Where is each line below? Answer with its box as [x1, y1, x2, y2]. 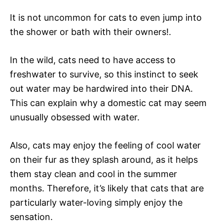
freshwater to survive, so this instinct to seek [10, 69, 198, 79]
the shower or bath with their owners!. [10, 26, 171, 37]
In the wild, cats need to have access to [10, 54, 176, 65]
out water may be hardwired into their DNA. [10, 83, 193, 94]
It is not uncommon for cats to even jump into [10, 12, 202, 23]
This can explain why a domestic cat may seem [10, 97, 207, 108]
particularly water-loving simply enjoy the [10, 197, 183, 208]
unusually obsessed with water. [10, 111, 140, 122]
